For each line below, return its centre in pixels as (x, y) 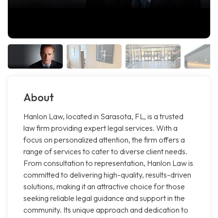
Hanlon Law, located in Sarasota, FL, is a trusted (103, 117)
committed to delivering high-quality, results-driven (107, 175)
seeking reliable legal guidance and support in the (104, 198)
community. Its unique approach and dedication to (106, 210)
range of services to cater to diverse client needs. (105, 152)
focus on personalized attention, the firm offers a (104, 140)
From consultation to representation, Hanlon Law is (108, 163)
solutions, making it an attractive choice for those (104, 187)
